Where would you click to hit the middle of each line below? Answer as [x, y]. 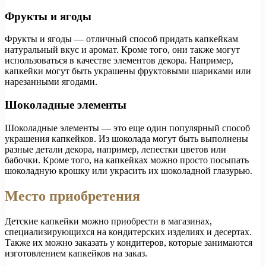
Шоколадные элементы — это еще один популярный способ [127, 128]
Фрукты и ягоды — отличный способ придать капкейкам [121, 39]
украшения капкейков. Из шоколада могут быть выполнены [126, 138]
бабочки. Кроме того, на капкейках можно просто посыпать [127, 160]
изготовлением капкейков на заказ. [76, 253]
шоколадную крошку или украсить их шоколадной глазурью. [129, 170]
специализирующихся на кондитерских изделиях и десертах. [128, 232]
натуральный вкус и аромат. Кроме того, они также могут [122, 50]
